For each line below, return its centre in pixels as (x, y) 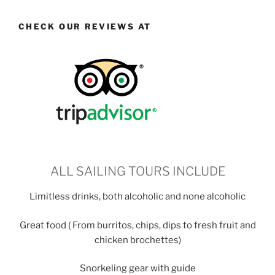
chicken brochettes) (137, 240)
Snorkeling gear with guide (137, 268)
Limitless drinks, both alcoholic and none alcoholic (137, 196)
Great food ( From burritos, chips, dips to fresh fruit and (137, 225)
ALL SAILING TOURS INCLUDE (137, 171)
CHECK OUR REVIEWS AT (85, 26)
